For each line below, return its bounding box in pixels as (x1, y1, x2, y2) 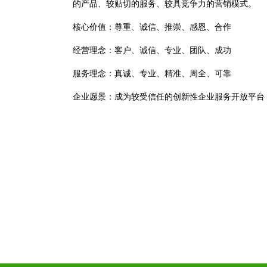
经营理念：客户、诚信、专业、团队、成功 (73, 46, 231, 55)
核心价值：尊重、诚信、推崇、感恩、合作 (73, 23, 231, 32)
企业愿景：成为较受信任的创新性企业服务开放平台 (73, 92, 265, 101)
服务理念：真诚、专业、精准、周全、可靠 (73, 69, 231, 78)
